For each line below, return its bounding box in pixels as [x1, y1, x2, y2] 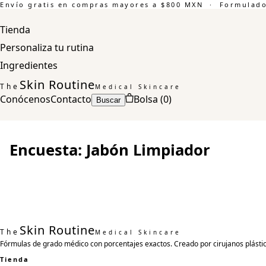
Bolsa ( [134, 93, 163, 106]
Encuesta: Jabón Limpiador [9, 140, 210, 160]
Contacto [50, 93, 91, 106]
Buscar [96, 96, 121, 104]
